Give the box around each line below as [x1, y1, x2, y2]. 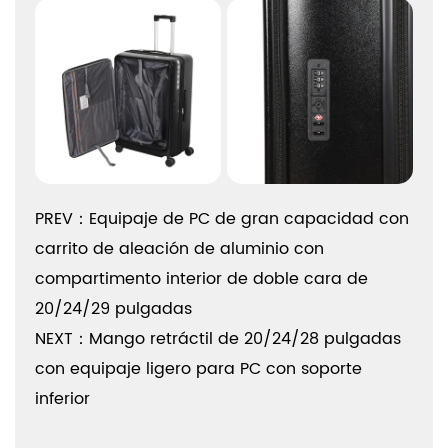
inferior [35, 386, 90, 412]
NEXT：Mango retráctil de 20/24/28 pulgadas [35, 326, 401, 352]
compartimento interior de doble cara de [35, 266, 368, 292]
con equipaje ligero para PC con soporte [35, 356, 362, 382]
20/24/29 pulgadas [35, 296, 192, 322]
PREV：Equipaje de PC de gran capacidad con [35, 206, 409, 232]
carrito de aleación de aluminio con [35, 236, 324, 262]
